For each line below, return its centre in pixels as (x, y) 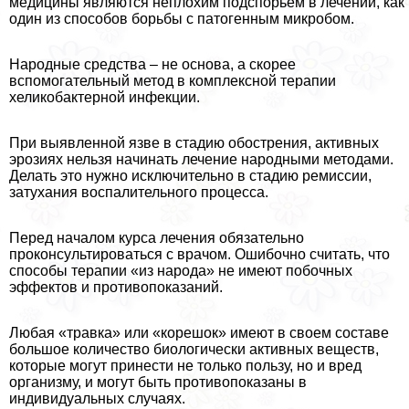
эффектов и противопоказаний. (116, 287)
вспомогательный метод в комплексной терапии (173, 80)
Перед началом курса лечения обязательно (157, 237)
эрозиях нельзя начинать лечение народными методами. (201, 159)
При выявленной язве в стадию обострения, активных (194, 142)
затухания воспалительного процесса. (139, 192)
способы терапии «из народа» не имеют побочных (181, 270)
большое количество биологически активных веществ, (194, 349)
